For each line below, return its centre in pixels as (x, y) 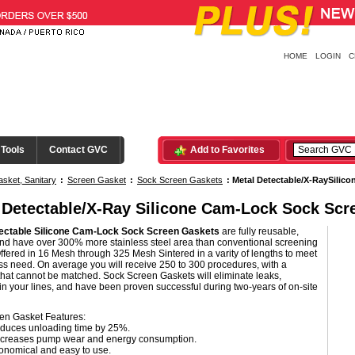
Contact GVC (78, 150)
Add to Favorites (227, 150)
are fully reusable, (259, 231)
